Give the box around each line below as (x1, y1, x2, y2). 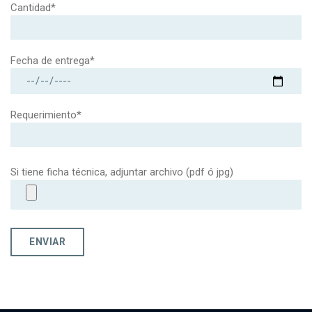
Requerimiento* (10, 109, 81, 122)
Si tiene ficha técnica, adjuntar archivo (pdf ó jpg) (10, 166, 233, 179)
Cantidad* (10, 1, 56, 15)
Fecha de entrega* (10, 54, 95, 68)
